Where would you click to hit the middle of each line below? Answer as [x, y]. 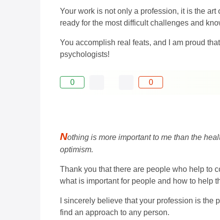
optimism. [77, 149]
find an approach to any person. [115, 212]
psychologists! [85, 54]
